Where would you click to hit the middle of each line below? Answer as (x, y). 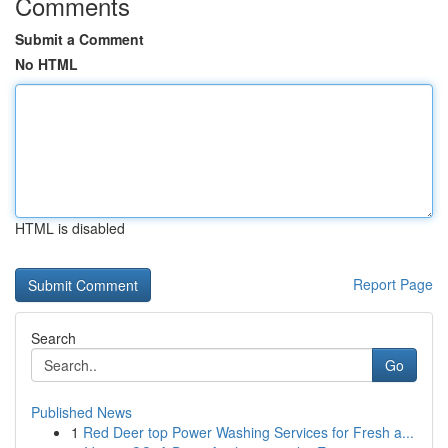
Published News (81, 412)
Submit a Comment (79, 39)
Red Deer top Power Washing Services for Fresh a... (248, 432)
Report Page (393, 284)
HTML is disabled (70, 228)
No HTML (46, 64)
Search (53, 338)
